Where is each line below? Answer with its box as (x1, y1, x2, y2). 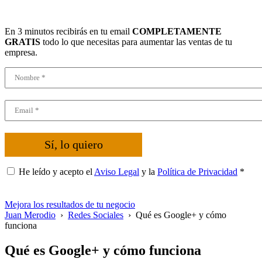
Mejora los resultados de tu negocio (5, 199, 135, 209)
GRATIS (5, 37, 40, 47)
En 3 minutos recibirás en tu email (5, 26, 132, 36)
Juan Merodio (5, 210, 56, 220)
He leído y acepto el (19, 167, 94, 177)
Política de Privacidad (157, 167, 237, 177)
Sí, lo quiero (44, 138, 103, 151)
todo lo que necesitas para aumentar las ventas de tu (40, 37, 232, 47)
